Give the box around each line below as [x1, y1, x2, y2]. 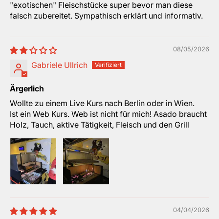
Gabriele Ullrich [31, 60, 88, 70]
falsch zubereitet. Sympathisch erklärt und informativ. [10, 11, 203, 21]
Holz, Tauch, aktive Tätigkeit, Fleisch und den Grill [10, 120, 189, 130]
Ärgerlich [10, 84, 44, 94]
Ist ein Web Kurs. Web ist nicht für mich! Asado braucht [10, 109, 207, 119]
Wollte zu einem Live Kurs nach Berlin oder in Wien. [10, 98, 195, 109]
